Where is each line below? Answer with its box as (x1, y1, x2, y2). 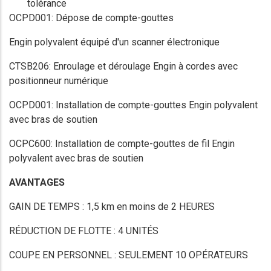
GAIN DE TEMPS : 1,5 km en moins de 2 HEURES (9, 200, 215, 212)
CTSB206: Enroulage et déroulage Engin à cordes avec (9, 60, 238, 72)
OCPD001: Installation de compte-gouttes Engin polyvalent (9, 99, 258, 111)
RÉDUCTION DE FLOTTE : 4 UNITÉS (9, 224, 158, 237)
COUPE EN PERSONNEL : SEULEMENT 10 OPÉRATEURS (9, 249, 248, 261)
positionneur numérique (9, 74, 108, 87)
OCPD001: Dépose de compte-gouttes (9, 11, 174, 24)
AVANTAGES (9, 176, 65, 188)
